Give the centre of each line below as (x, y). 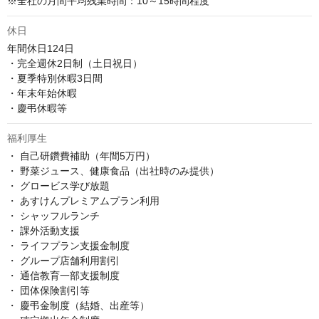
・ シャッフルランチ (53, 216)
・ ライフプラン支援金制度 (68, 246)
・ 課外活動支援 (43, 231)
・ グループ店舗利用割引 (63, 261)
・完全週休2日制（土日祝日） (75, 64)
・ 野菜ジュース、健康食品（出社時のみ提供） (113, 171)
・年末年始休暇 (42, 94)
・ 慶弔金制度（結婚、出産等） (78, 306)
